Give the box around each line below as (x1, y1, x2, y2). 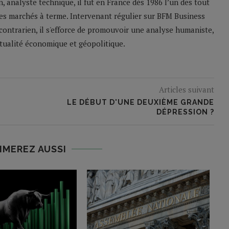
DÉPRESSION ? (156, 108, 214, 117)
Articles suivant (158, 84, 214, 95)
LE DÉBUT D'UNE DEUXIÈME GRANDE (66, 98, 214, 107)
